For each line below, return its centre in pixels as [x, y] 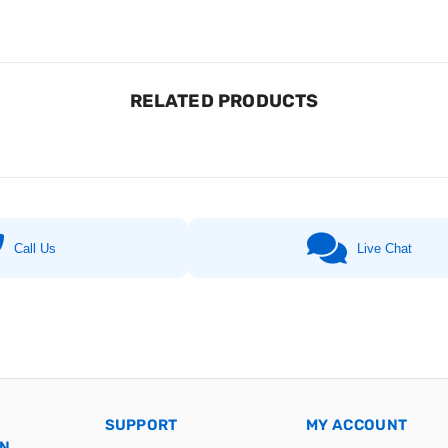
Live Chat [385, 248]
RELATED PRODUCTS [224, 101]
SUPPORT [141, 425]
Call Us [35, 248]
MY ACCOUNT [357, 425]
